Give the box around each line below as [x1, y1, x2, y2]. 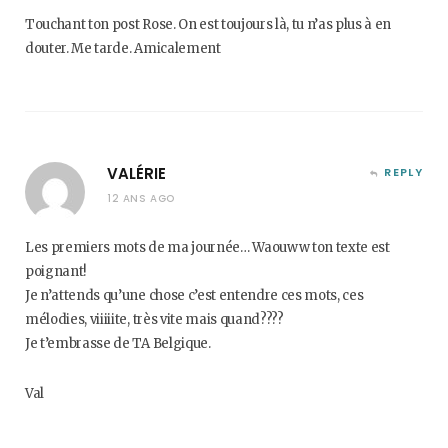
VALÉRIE [107, 163, 166, 184]
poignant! [25, 263, 87, 280]
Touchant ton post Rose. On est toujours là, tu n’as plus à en [25, 16, 392, 33]
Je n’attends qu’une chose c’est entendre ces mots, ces [25, 287, 364, 304]
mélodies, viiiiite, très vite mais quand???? [25, 311, 284, 328]
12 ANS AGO [107, 191, 175, 206]
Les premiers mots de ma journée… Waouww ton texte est [25, 239, 390, 256]
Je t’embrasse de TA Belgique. [25, 335, 211, 352]
